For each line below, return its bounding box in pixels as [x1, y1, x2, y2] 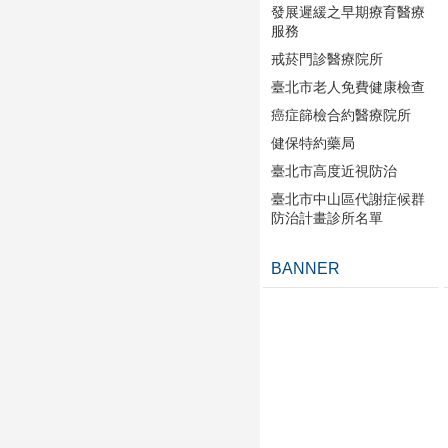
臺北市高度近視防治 [271, 162, 397, 179]
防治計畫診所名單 [271, 209, 383, 226]
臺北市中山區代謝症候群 [271, 190, 425, 207]
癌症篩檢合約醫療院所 [271, 106, 411, 123]
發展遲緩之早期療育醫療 [271, 3, 425, 20]
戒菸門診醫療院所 [271, 50, 383, 67]
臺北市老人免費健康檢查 [271, 78, 425, 95]
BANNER [271, 259, 340, 277]
